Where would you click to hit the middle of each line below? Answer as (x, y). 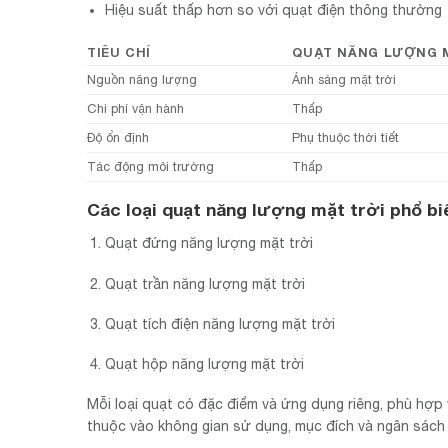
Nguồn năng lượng (142, 79)
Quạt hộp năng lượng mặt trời (205, 363)
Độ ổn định (118, 137)
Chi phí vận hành (135, 108)
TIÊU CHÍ (119, 52)
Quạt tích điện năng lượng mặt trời (220, 323)
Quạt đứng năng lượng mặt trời (209, 243)
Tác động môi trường (150, 166)
